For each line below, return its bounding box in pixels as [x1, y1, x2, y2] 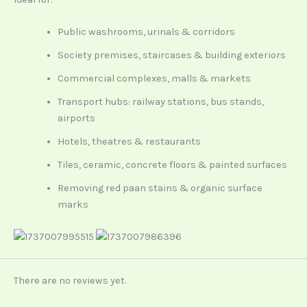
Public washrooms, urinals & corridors [57, 26, 235, 38]
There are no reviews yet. [14, 274, 126, 286]
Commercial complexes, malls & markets [57, 73, 251, 85]
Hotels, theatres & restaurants [57, 136, 201, 148]
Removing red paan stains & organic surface [57, 182, 262, 195]
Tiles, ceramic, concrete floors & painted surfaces [57, 159, 287, 171]
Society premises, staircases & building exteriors [57, 49, 286, 62]
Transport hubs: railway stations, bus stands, [57, 96, 264, 108]
